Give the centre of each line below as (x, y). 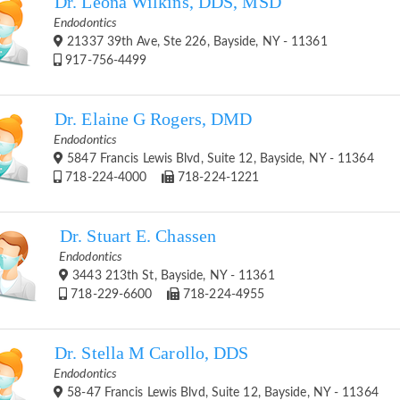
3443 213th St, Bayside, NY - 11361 (172, 275)
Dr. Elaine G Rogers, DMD (154, 119)
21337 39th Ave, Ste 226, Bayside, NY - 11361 (196, 42)
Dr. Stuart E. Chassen (138, 236)
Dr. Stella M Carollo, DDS (152, 353)
